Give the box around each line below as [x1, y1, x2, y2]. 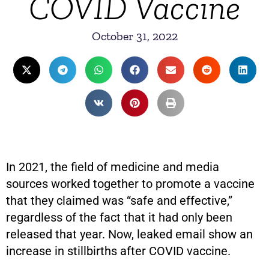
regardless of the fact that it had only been [6, 210, 232, 225]
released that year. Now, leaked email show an [6, 227, 253, 241]
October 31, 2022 [91, 29, 178, 43]
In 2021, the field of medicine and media [6, 160, 219, 174]
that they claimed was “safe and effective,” [6, 193, 232, 208]
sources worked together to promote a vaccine [6, 177, 255, 191]
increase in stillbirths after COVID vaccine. [6, 244, 231, 258]
